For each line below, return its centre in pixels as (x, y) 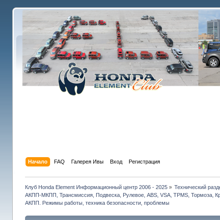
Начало (38, 161)
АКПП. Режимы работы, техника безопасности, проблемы (97, 203)
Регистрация (144, 161)
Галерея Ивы (87, 161)
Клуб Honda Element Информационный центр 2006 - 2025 (96, 187)
